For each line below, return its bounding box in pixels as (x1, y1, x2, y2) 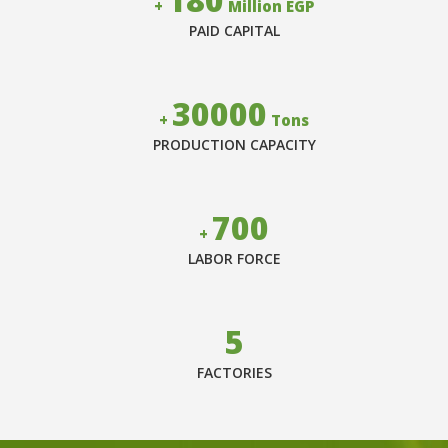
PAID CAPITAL (188, 20, 280, 40)
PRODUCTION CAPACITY (152, 134, 316, 154)
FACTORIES (196, 362, 272, 382)
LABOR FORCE (187, 248, 281, 268)
